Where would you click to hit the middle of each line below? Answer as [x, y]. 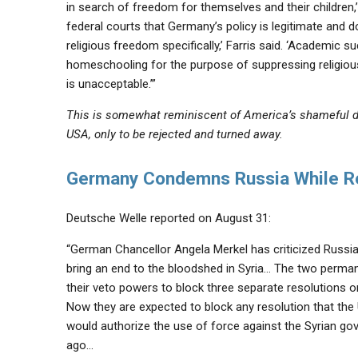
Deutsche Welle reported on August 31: [168, 218]
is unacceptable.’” [111, 84]
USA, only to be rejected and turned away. [174, 134]
